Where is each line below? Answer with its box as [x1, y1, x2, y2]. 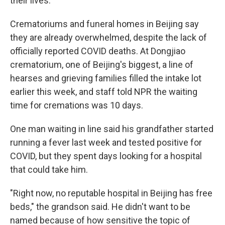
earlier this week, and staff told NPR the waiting [10, 86, 197, 97]
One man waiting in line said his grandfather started [10, 124, 213, 134]
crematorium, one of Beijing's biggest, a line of [10, 59, 193, 70]
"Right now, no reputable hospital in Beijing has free [10, 188, 212, 198]
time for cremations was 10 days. [10, 100, 143, 110]
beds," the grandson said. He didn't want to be [10, 201, 190, 212]
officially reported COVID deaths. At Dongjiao [10, 46, 185, 56]
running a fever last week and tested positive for [10, 137, 202, 148]
